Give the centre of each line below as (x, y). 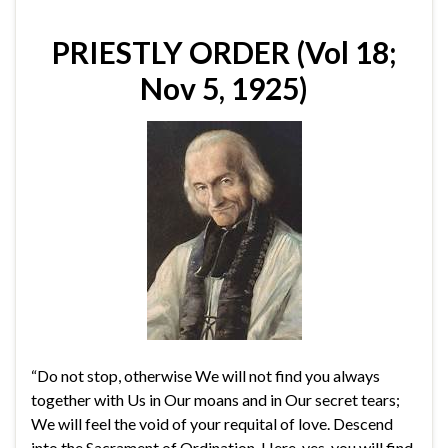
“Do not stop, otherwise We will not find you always (205, 375)
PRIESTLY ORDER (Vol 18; (224, 51)
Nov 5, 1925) (224, 87)
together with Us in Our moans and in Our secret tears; (215, 399)
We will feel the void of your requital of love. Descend (212, 423)
